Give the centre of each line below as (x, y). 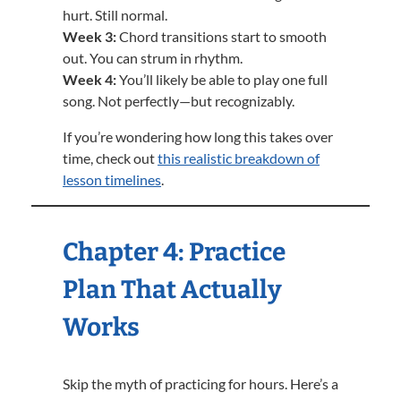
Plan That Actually (172, 290)
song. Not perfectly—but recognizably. (179, 101)
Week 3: (90, 36)
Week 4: (90, 79)
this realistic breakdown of (239, 158)
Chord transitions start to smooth (222, 36)
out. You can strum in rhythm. (153, 58)
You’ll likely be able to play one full (222, 79)
